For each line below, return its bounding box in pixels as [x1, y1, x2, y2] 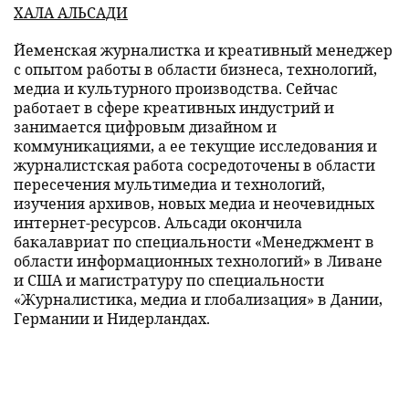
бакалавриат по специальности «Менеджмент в [14, 232, 374, 251]
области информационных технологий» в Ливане [14, 251, 383, 270]
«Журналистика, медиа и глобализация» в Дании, [14, 289, 383, 309]
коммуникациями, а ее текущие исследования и [14, 136, 377, 155]
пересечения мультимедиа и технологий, [14, 174, 325, 194]
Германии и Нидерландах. [14, 309, 210, 328]
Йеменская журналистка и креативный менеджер [14, 40, 393, 59]
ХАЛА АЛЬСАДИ [14, 3, 128, 22]
